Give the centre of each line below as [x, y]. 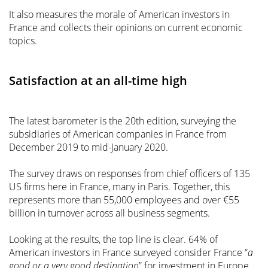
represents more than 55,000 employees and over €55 [124, 200]
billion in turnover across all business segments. [109, 213]
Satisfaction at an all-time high [98, 80]
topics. [23, 40]
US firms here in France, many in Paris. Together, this [119, 186]
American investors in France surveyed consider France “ [128, 252]
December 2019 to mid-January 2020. [89, 147]
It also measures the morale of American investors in [119, 14]
